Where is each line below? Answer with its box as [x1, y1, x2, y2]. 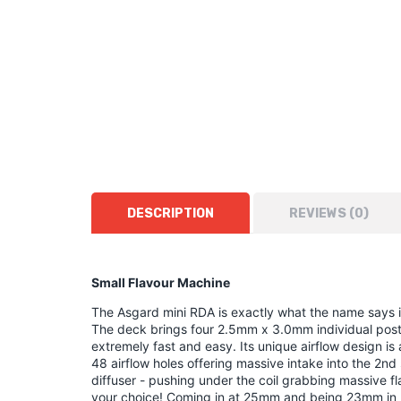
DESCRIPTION [127, 206, 214, 221]
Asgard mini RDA [117, 304, 215, 320]
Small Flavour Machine [91, 275, 230, 290]
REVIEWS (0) [289, 206, 369, 221]
